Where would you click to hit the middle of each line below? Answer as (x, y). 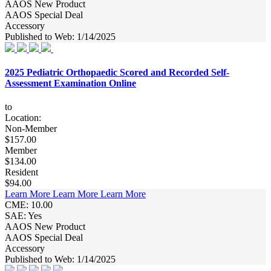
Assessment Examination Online (70, 83)
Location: (23, 118)
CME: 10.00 (29, 205)
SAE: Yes (23, 216)
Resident (21, 172)
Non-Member (31, 129)
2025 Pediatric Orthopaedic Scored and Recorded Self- (117, 72)
